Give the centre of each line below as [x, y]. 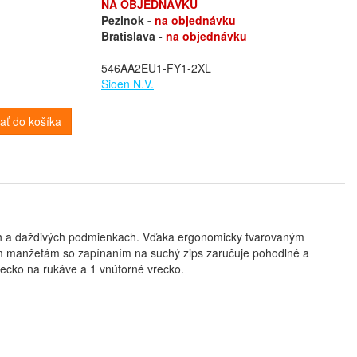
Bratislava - [133, 36]
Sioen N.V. [127, 84]
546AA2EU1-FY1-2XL [156, 68]
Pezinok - [128, 20]
